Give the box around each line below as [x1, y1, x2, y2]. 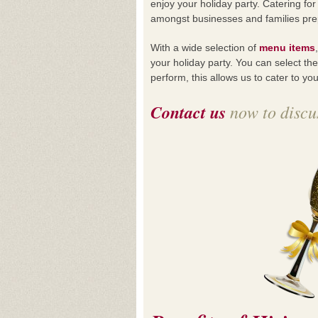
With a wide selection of [150, 42, 259, 53]
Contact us [150, 100, 226, 124]
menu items [259, 42, 315, 53]
